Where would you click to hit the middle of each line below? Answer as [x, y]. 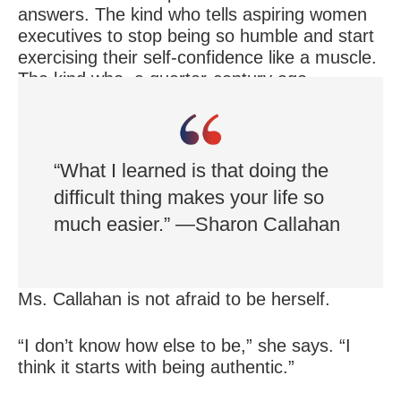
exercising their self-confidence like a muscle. [197, 58]
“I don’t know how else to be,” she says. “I [184, 346]
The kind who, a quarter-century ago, [165, 79]
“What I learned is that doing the [191, 171]
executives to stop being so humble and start [196, 36]
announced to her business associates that [188, 101]
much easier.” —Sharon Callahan [197, 225]
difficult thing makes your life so [189, 198]
